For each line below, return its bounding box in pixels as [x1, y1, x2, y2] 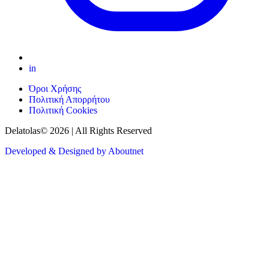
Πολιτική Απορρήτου [29, 94, 110, 104]
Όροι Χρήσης [29, 83, 81, 94]
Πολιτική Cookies [29, 104, 97, 115]
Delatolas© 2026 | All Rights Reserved [5, 125, 152, 136]
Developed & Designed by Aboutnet [5, 145, 144, 156]
